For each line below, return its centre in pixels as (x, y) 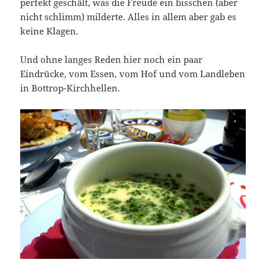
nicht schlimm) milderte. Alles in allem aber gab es (129, 17)
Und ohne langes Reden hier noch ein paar (112, 60)
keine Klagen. (50, 31)
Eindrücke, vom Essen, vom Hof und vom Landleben (133, 74)
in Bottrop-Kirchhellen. (70, 88)
